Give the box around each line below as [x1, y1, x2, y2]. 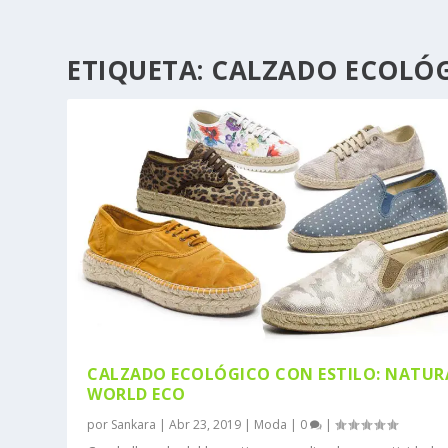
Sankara [111, 415, 157, 433]
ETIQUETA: [67, 51, 212, 88]
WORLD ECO [87, 382, 186, 405]
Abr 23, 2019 [169, 415, 242, 433]
